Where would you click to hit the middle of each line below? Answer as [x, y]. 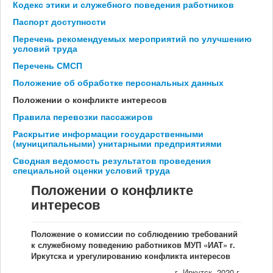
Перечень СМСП [48, 66]
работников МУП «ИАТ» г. [185, 245]
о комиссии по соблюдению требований [158, 234]
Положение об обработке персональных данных [118, 83]
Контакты [136, 51]
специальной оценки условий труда [91, 170]
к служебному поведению [83, 245]
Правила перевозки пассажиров [83, 117]
